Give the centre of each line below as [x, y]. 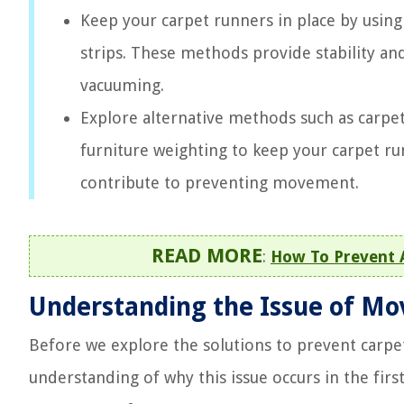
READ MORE [207, 256]
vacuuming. [122, 85]
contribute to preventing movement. [220, 183]
